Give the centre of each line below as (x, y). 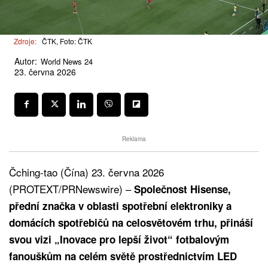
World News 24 (67, 61)
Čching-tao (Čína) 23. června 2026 (86, 172)
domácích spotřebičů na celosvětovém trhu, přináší (131, 222)
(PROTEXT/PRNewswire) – (71, 188)
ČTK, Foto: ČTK (67, 41)
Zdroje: (25, 41)
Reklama (134, 138)
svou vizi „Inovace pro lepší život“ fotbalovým (119, 239)
